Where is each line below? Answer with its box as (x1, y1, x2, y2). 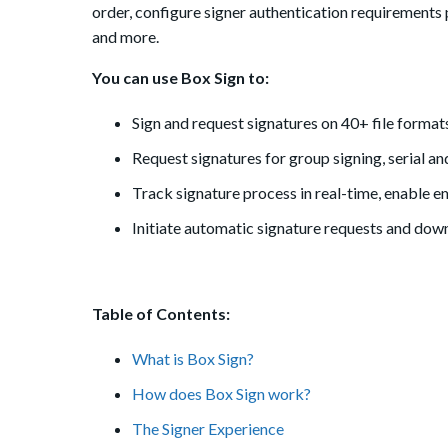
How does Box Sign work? (132, 384, 311, 404)
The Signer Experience (132, 419, 284, 439)
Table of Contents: (92, 304, 230, 324)
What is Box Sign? (132, 349, 254, 369)
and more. (92, 27, 159, 47)
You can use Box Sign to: (92, 68, 269, 88)
